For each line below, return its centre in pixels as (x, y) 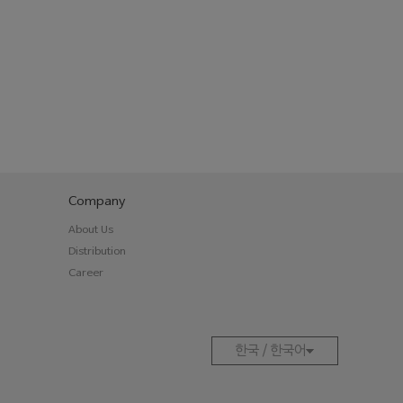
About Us (91, 230)
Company (97, 202)
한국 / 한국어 (271, 351)
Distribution (97, 252)
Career (86, 273)
